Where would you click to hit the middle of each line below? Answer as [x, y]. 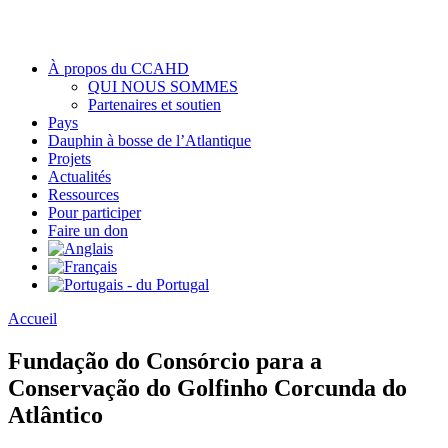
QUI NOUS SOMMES [163, 86]
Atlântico [55, 414]
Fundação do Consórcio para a [165, 360]
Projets [69, 158]
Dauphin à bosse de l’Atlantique [149, 140]
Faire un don [88, 230]
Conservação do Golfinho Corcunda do [207, 387]
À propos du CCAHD [118, 68]
